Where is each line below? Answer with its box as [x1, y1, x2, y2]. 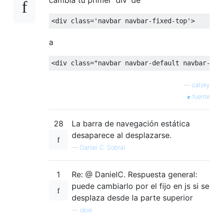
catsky [192, 81, 210, 89]
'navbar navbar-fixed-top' [94, 16, 191, 25]
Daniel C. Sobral [80, 143, 125, 151]
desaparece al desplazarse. [72, 130, 171, 140]
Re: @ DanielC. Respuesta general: [72, 169, 197, 179]
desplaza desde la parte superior [72, 192, 193, 202]
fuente [190, 93, 210, 100]
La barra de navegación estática [72, 118, 190, 128]
